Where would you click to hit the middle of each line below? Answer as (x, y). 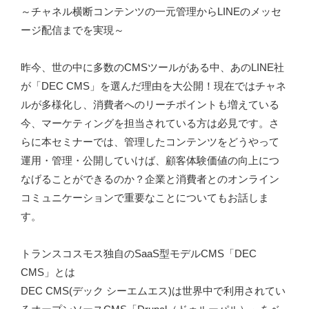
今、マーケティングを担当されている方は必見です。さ (150, 123)
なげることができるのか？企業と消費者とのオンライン (150, 179)
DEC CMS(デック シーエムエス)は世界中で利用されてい (153, 290)
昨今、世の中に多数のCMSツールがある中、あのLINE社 (152, 67)
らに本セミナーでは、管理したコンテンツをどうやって (150, 141)
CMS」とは (48, 272)
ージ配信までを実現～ (72, 30)
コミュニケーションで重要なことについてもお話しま (145, 197)
